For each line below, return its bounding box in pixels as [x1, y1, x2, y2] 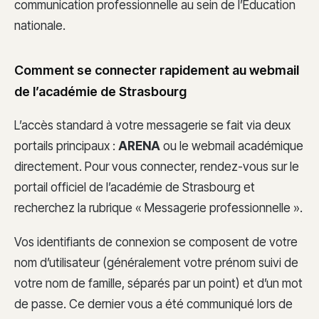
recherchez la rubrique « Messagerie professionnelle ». [14, 201, 303, 216]
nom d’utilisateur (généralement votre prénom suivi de [14, 255, 298, 270]
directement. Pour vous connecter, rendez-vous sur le [14, 159, 299, 174]
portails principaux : [14, 139, 118, 154]
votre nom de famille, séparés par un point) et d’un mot [14, 276, 303, 291]
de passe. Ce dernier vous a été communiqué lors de [14, 296, 293, 311]
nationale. [14, 19, 66, 33]
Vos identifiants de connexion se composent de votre [14, 234, 298, 249]
